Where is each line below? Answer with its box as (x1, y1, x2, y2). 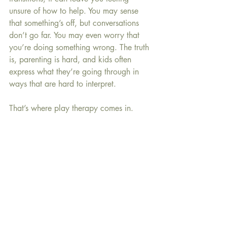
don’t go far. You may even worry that (9, 30, 142, 41)
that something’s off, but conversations (9, 18, 141, 28)
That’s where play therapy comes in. (9, 103, 133, 113)
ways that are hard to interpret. (9, 79, 116, 89)
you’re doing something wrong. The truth (9, 42, 152, 53)
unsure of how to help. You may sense (9, 6, 141, 16)
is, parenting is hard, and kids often (9, 54, 134, 65)
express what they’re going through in (9, 66, 141, 77)
